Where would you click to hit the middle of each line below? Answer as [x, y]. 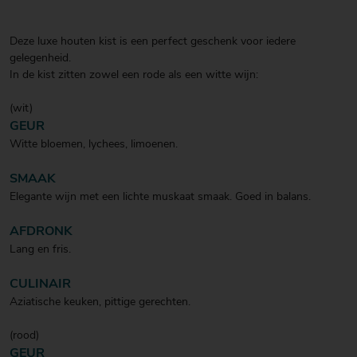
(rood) [24, 335]
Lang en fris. [40, 249]
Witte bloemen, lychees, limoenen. [94, 144]
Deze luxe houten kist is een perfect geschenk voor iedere [153, 41]
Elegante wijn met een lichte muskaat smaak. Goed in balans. [160, 197]
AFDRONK [41, 231]
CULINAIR [40, 284]
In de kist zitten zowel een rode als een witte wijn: [134, 75]
